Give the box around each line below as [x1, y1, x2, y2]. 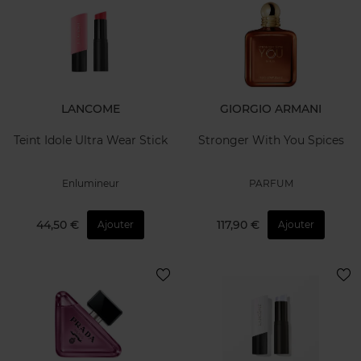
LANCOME [60, 102, 120, 117]
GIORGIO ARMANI [220, 102, 322, 117]
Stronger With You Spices [197, 132, 344, 147]
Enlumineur [61, 177, 119, 190]
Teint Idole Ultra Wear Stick [13, 132, 168, 147]
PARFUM [248, 177, 293, 190]
